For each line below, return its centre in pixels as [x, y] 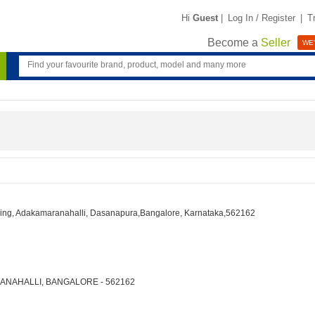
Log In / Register [262, 18]
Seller [276, 43]
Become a [234, 43]
